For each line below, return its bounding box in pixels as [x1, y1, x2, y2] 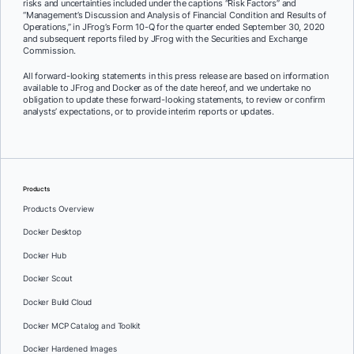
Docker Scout [23, 274, 73, 284]
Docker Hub [23, 250, 66, 260]
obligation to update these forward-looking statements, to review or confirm [23, 94, 326, 106]
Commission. [23, 45, 76, 57]
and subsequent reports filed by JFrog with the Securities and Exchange [23, 33, 307, 45]
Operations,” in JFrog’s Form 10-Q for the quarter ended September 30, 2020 [23, 21, 326, 33]
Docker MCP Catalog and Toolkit [23, 321, 141, 330]
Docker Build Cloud [23, 298, 92, 307]
